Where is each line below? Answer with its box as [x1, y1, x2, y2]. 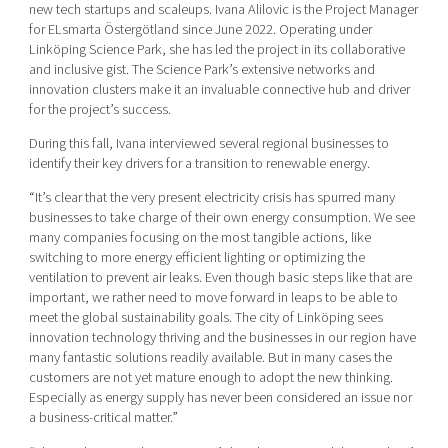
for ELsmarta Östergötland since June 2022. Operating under [28, 18, 372, 40]
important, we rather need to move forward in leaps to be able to [28, 287, 398, 309]
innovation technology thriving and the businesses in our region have [28, 327, 416, 349]
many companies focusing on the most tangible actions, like [28, 227, 371, 249]
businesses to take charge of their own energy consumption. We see [28, 207, 415, 229]
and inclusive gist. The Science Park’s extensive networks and [28, 58, 375, 80]
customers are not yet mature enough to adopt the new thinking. [28, 367, 393, 389]
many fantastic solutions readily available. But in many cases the [28, 347, 392, 369]
